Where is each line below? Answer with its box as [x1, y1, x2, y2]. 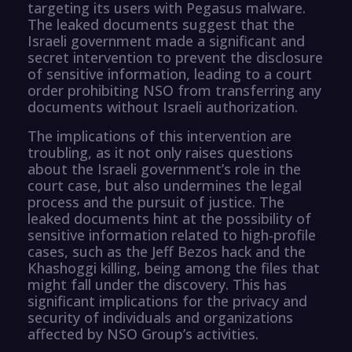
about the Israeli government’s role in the [27, 159, 301, 178]
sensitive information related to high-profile [27, 225, 316, 244]
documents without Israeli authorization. [27, 97, 298, 116]
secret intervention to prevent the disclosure [27, 47, 323, 67]
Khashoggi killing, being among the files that [27, 258, 320, 277]
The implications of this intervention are [27, 126, 291, 145]
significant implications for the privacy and [27, 291, 307, 310]
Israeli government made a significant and [27, 31, 305, 50]
